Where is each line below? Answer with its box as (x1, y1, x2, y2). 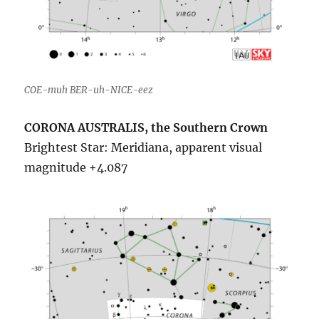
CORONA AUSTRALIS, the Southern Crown (24, 120, 268, 135)
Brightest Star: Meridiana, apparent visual (24, 140, 263, 155)
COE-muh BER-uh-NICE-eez (24, 84, 154, 97)
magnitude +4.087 (24, 160, 128, 175)
